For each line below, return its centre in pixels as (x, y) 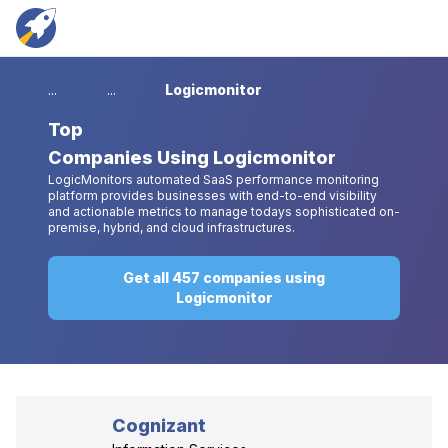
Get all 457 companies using (224, 277)
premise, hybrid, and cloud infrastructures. (171, 227)
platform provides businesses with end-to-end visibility (212, 195)
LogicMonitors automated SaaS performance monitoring (213, 179)
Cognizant (159, 425)
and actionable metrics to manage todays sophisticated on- (224, 211)
